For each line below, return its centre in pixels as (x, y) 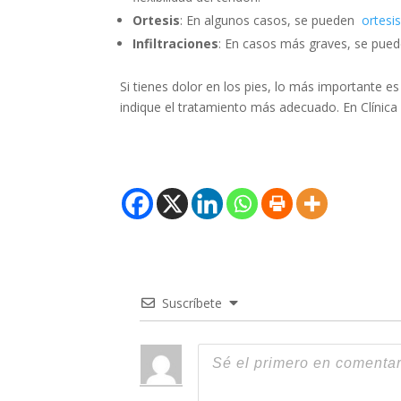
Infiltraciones (176, 44)
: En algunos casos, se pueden (271, 21)
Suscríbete (192, 303)
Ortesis (157, 21)
